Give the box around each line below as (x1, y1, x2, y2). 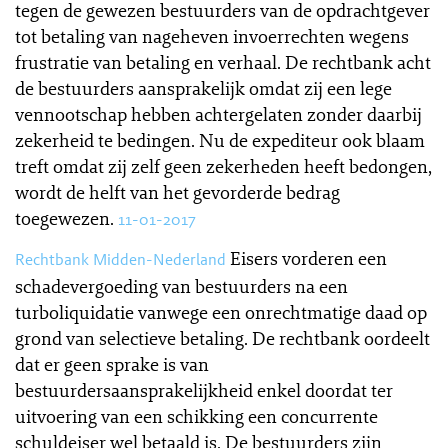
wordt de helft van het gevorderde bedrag (15, 180, 340, 204)
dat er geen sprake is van (15, 352, 209, 376)
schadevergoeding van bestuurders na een (15, 274, 348, 298)
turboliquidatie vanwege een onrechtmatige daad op (15, 300, 427, 324)
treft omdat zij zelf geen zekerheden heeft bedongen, (15, 154, 432, 178)
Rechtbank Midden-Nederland (15, 249, 226, 270)
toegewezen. (15, 206, 114, 230)
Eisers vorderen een (230, 246, 387, 270)
